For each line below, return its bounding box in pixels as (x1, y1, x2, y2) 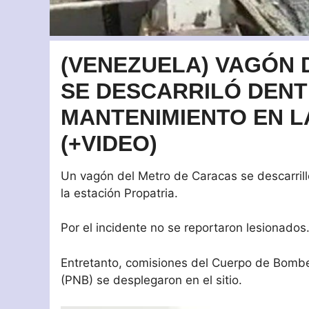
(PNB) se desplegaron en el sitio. (61, 272, 242, 287)
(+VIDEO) (61, 131, 157, 157)
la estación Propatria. (61, 186, 178, 201)
